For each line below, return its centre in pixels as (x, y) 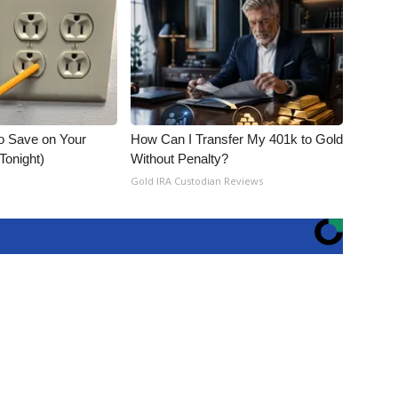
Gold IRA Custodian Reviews (197, 181)
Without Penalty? (180, 159)
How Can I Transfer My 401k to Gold (237, 139)
